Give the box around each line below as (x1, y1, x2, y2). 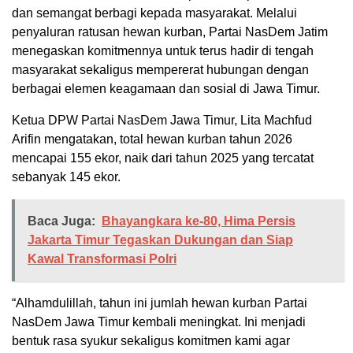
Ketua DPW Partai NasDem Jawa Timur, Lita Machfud (12, 113, 312, 127)
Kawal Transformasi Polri (28, 251, 176, 266)
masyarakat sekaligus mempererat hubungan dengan (12, 62, 309, 76)
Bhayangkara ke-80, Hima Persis (102, 214, 295, 228)
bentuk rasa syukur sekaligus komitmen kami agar (12, 333, 290, 347)
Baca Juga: (28, 214, 95, 228)
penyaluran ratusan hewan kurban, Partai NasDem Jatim (12, 24, 328, 39)
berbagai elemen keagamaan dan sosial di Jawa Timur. (12, 81, 320, 95)
